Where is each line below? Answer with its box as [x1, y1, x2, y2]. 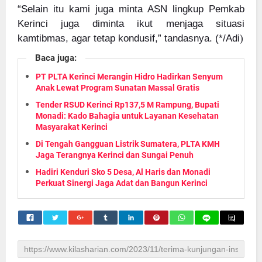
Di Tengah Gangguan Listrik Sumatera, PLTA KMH [36, 139, 220, 149]
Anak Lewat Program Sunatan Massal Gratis [36, 82, 199, 92]
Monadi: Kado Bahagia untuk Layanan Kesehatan [36, 111, 219, 120]
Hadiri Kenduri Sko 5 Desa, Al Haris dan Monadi [36, 167, 211, 177]
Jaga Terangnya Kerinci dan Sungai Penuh [36, 150, 194, 160]
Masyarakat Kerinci [36, 122, 108, 132]
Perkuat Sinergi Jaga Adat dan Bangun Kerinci [36, 178, 208, 188]
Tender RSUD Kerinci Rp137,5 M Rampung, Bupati [36, 99, 219, 109]
